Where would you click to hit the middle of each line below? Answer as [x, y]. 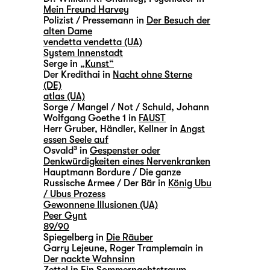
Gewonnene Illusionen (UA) [101, 205]
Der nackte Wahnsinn [89, 259]
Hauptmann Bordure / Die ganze [112, 173]
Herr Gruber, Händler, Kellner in [111, 129]
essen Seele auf [76, 140]
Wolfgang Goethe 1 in [90, 118]
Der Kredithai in [77, 75]
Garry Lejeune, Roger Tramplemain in [123, 249]
